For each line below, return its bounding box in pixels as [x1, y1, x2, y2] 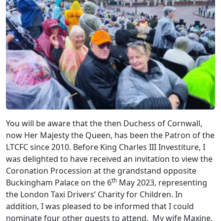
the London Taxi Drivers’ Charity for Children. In [6, 189, 183, 200]
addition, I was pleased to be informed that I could [6, 201, 194, 212]
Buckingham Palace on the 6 [6, 177, 111, 188]
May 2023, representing [117, 177, 207, 188]
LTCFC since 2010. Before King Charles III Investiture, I [6, 142, 205, 153]
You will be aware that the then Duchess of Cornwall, [6, 118, 202, 129]
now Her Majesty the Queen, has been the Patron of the [6, 130, 215, 141]
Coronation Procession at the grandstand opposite [6, 165, 196, 177]
